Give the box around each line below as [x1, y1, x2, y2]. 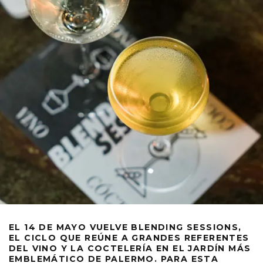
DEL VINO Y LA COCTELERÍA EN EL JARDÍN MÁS [9, 242, 251, 254]
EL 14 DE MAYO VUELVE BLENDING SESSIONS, [9, 221, 242, 232]
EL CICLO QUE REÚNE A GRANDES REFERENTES [9, 232, 249, 243]
